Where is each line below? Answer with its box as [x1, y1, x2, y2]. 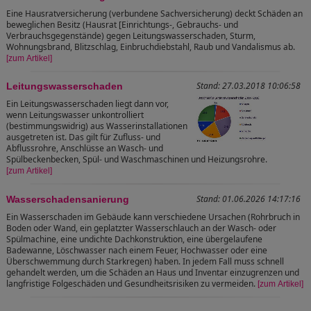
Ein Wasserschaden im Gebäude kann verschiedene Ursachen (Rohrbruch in [6, 211, 300, 224]
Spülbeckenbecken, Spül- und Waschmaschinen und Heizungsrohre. [6, 153, 267, 166]
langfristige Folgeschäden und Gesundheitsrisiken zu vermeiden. [6, 278, 258, 290]
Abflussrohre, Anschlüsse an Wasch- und [6, 142, 163, 155]
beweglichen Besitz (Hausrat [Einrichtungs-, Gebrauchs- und [6, 19, 238, 31]
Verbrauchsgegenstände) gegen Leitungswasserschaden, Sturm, [6, 30, 255, 42]
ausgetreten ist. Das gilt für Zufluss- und [6, 131, 160, 144]
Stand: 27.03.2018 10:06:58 [196, 80, 301, 92]
